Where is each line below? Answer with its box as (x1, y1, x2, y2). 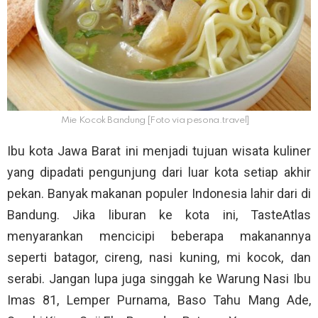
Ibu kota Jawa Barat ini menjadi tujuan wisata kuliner (7, 143, 311, 158)
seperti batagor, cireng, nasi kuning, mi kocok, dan (7, 249, 311, 265)
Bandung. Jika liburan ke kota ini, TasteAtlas (7, 207, 311, 222)
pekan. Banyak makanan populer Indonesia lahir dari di (7, 185, 311, 201)
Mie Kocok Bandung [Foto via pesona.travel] (61, 115, 250, 125)
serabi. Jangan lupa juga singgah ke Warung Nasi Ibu (7, 270, 311, 286)
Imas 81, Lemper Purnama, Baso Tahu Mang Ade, (7, 292, 311, 307)
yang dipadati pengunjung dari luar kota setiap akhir (7, 164, 311, 180)
